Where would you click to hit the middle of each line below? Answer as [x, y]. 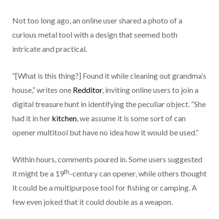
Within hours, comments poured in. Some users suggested [107, 159]
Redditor [88, 90]
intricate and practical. [50, 49]
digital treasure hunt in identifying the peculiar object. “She [109, 104]
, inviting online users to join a [150, 90]
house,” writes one [43, 90]
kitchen [64, 118]
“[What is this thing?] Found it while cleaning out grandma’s [109, 76]
